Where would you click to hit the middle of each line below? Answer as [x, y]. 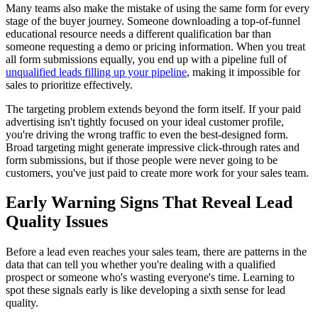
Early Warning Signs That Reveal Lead [149, 203]
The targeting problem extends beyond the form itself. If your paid [153, 109]
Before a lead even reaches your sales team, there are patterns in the [156, 252]
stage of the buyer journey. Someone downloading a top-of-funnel [153, 21]
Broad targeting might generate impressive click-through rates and [153, 147]
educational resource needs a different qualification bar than [138, 33]
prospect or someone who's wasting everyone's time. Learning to [150, 278]
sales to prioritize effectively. [69, 84]
